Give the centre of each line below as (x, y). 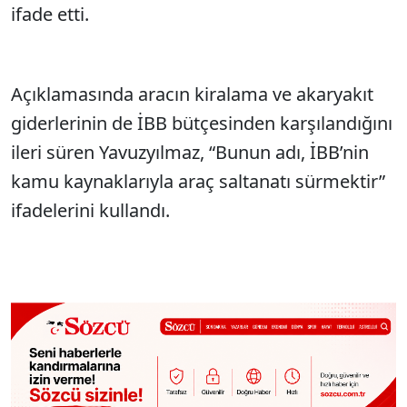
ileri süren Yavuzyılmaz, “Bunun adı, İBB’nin (190, 152)
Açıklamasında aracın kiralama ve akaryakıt (192, 94)
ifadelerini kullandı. (90, 210)
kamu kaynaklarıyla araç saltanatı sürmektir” (198, 181)
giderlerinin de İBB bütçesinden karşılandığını (202, 123)
